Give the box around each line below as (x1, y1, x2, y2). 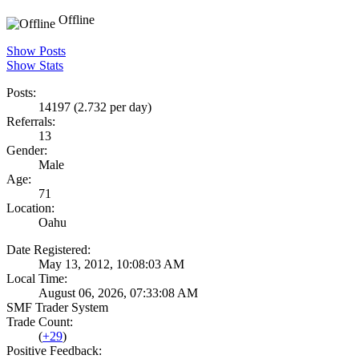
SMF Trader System (6, 301, 108, 315)
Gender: (6, 143, 47, 158)
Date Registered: (6, 243, 91, 257)
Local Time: (6, 272, 67, 286)
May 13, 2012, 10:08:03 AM (38, 257, 184, 272)
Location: (6, 201, 54, 216)
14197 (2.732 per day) (38, 100, 151, 115)
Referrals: (6, 115, 55, 129)
